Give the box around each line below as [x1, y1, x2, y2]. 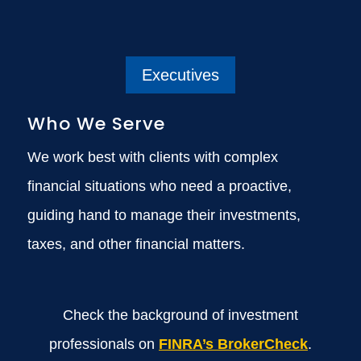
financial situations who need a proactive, [27, 177, 292, 194]
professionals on [48, 335, 159, 352]
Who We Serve [27, 110, 165, 136]
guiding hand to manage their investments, [27, 206, 301, 223]
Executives [141, 65, 219, 84]
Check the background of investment [62, 306, 298, 323]
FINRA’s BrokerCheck [158, 335, 308, 352]
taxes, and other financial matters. [27, 235, 245, 252]
